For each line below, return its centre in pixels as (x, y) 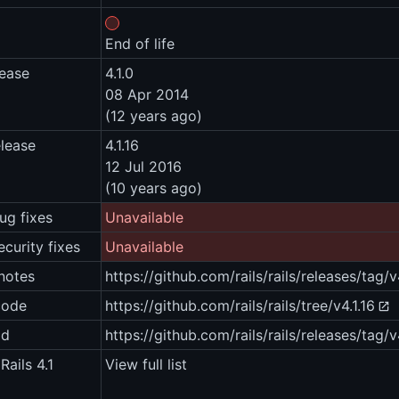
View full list (146, 365)
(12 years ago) (154, 116)
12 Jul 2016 (143, 167)
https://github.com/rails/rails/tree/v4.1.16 (240, 306)
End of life (140, 44)
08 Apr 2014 (147, 95)
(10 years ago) (154, 188)
